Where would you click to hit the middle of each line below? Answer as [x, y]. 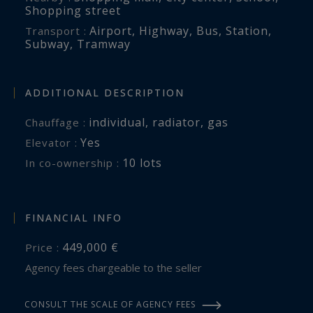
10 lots [142, 162]
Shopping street [73, 11]
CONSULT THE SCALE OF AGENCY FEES [110, 305]
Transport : [60, 31]
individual [117, 122]
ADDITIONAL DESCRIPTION [105, 92]
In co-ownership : [74, 162]
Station [247, 31]
